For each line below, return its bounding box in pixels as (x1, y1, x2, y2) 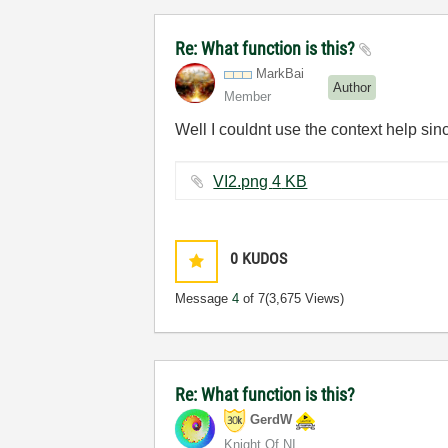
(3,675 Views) (265, 291, 345, 306)
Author (333, 79, 372, 95)
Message (175, 291, 233, 306)
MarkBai (256, 66, 305, 81)
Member (224, 89, 272, 104)
